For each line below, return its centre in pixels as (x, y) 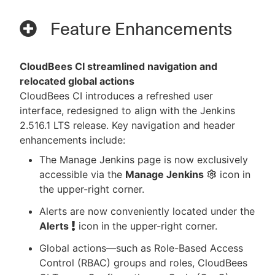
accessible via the (82, 175)
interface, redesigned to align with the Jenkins (127, 111)
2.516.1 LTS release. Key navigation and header (127, 126)
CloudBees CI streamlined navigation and (118, 67)
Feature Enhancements (139, 29)
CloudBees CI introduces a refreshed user (116, 96)
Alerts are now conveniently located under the (147, 211)
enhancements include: (72, 140)
